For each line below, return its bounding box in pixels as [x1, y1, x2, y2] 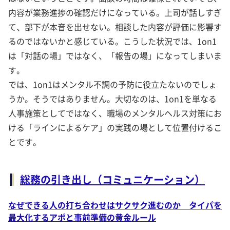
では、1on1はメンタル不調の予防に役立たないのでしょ [8, 78, 217, 90]
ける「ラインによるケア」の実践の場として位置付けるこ [8, 121, 222, 133]
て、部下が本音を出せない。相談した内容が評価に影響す [8, 20, 222, 33]
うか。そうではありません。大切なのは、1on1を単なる [8, 92, 217, 105]
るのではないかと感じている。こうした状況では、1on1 [8, 34, 217, 47]
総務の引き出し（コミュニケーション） [20, 171, 205, 187]
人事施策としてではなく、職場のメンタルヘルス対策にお [8, 106, 222, 119]
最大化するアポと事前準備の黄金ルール [8, 210, 156, 223]
